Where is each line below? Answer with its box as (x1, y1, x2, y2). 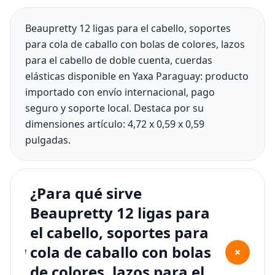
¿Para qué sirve (30, 183, 142, 203)
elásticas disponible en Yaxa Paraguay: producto (25, 69, 249, 83)
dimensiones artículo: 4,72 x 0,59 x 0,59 (25, 117, 204, 131)
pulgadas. (25, 133, 71, 147)
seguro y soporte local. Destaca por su (25, 101, 204, 115)
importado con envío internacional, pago (25, 85, 215, 99)
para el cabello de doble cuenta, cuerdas (25, 53, 212, 67)
